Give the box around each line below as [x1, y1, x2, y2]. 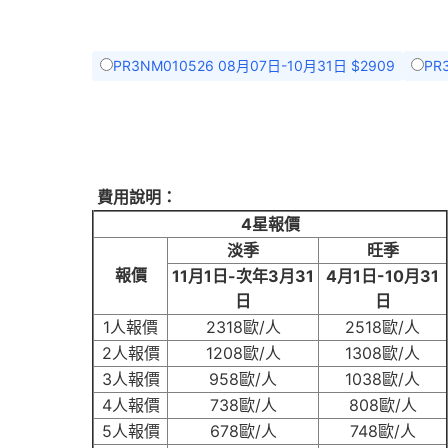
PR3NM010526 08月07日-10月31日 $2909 [113, 57, 395, 74]
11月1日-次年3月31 [172, 266, 314, 286]
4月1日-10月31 [326, 266, 439, 286]
